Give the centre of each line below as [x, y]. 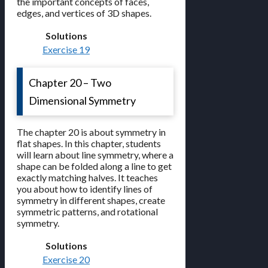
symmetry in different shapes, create [91, 200]
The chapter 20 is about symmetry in [91, 132]
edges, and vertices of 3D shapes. [84, 13]
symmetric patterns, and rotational [87, 212]
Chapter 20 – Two [70, 83]
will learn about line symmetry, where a [95, 155]
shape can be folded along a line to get [94, 166]
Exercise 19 [66, 50]
